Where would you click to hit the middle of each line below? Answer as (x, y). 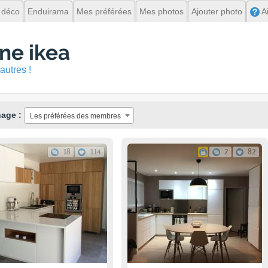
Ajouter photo (217, 11)
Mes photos (162, 11)
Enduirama (48, 11)
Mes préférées (104, 11)
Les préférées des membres (75, 116)
